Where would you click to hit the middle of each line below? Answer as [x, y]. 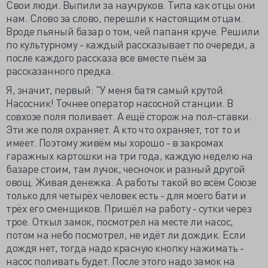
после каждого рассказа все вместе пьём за [106, 57]
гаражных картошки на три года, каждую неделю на [130, 155]
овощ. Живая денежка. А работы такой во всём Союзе [131, 182]
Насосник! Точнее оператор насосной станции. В [120, 103]
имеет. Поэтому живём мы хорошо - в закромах [115, 142]
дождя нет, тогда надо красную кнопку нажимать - [125, 247]
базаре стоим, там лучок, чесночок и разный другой [126, 168]
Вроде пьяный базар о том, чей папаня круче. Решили [133, 31]
